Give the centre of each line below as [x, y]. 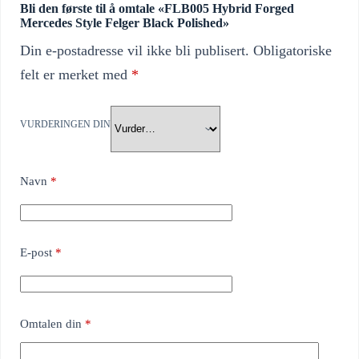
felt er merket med [76, 74]
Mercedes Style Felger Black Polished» [125, 22]
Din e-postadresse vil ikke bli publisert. [135, 50]
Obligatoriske [292, 50]
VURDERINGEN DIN [65, 125]
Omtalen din [52, 323]
